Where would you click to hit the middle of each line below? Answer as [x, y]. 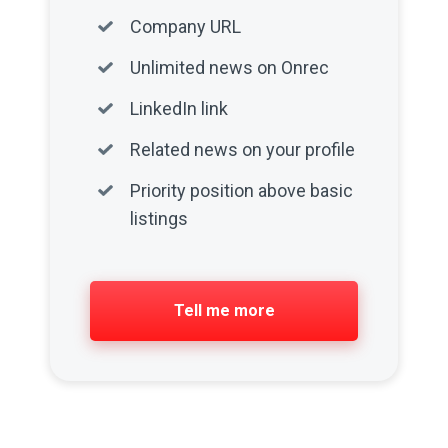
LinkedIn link [179, 108]
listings [159, 218]
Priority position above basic [242, 190]
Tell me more [224, 310]
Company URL [186, 26]
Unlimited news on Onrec [230, 67]
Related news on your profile [243, 149]
